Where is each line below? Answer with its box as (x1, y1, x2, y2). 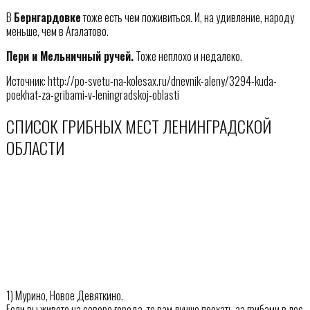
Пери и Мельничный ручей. (6, 47, 134, 64)
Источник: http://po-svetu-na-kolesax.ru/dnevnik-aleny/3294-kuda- (6, 72, 277, 89)
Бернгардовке (13, 8, 81, 26)
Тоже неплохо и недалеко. (133, 47, 242, 64)
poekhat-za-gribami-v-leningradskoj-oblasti (6, 86, 179, 103)
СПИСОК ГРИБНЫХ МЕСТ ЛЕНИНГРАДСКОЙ (6, 113, 271, 138)
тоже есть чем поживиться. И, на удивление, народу (80, 8, 294, 26)
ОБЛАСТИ (6, 134, 64, 160)
